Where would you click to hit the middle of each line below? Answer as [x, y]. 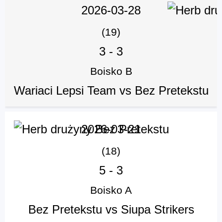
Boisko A [111, 190]
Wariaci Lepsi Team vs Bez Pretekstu [111, 91]
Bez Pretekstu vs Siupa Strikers [111, 210]
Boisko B [111, 71]
